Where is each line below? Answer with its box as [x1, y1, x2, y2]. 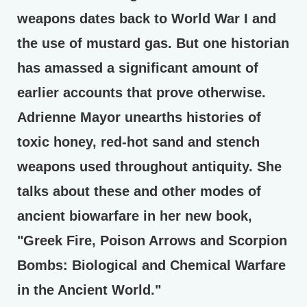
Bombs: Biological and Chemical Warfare [17, 258, 286, 273]
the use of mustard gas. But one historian [17, 36, 289, 51]
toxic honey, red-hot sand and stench [17, 134, 260, 149]
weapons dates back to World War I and [17, 11, 276, 26]
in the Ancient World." [17, 282, 161, 297]
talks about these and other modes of [17, 184, 261, 199]
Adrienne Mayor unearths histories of [17, 110, 261, 125]
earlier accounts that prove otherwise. [17, 85, 266, 100]
